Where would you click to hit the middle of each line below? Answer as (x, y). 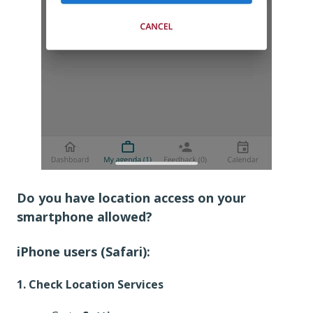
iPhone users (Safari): (83, 251)
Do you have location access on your (131, 198)
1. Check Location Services (92, 285)
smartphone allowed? (85, 217)
